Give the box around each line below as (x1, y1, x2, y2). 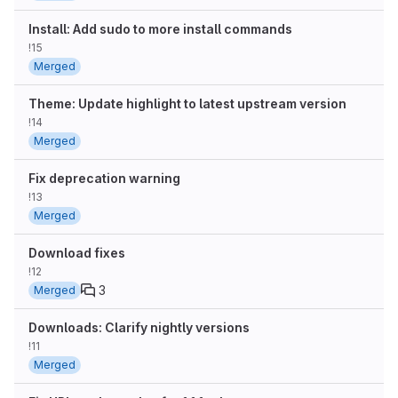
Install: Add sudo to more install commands (28, 21, 292, 36)
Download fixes (28, 245, 125, 260)
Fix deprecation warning (28, 171, 180, 186)
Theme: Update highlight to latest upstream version (28, 96, 346, 111)
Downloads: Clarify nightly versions (28, 320, 250, 335)
